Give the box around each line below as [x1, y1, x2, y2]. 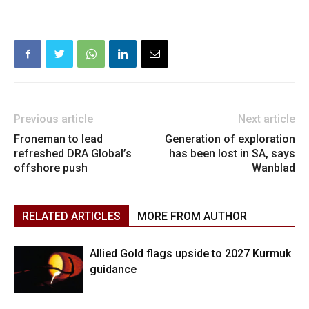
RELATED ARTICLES [22, 210, 121, 223]
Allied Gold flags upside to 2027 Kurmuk [90, 247, 291, 261]
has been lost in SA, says [169, 147, 295, 161]
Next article [238, 112, 295, 126]
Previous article [14, 112, 93, 126]
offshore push [14, 161, 88, 175]
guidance [90, 263, 137, 277]
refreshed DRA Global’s [14, 147, 132, 161]
